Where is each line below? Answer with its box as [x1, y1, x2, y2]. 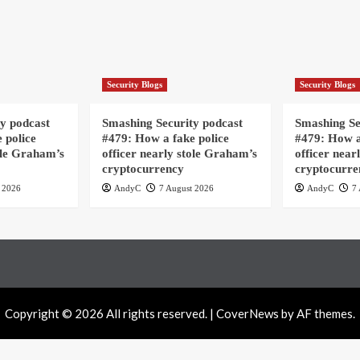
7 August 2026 [158, 182, 214, 193]
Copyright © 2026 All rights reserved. [5, 305, 210, 321]
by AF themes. [279, 305, 355, 321]
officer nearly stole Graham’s [101, 146, 257, 160]
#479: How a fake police [101, 131, 229, 145]
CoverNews [216, 305, 279, 321]
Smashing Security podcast [101, 116, 243, 129]
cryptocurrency [101, 162, 184, 175]
